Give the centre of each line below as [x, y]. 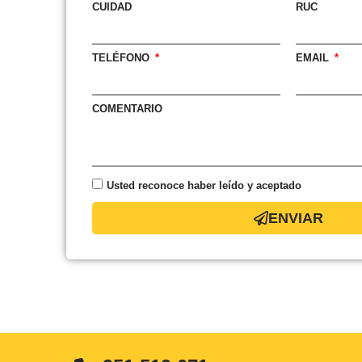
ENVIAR [295, 218]
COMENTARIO [127, 108]
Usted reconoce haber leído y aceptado [204, 185]
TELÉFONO [122, 57]
